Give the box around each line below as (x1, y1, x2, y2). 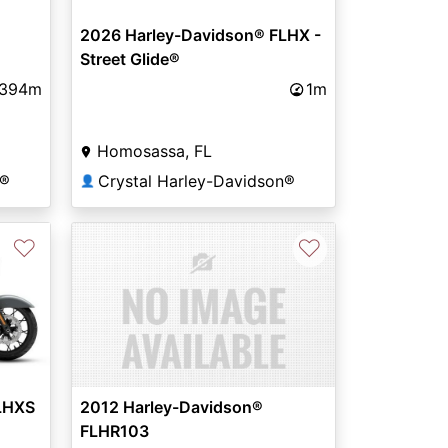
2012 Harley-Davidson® (79, 397, 263, 418)
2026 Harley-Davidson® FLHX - (79, 25, 321, 46)
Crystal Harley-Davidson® (97, 171, 295, 192)
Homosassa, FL (96, 141, 212, 162)
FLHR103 (79, 421, 149, 442)
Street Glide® (79, 49, 180, 70)
